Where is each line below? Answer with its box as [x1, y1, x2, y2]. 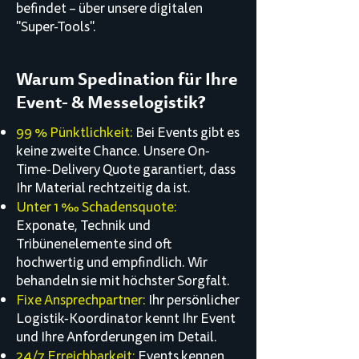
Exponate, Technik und [16, 216, 151, 236]
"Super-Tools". [16, 17, 96, 37]
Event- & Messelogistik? [16, 92, 205, 113]
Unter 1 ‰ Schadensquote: [16, 197, 177, 217]
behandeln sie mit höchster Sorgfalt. [16, 271, 230, 291]
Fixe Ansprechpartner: [16, 290, 146, 310]
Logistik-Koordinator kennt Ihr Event [16, 309, 236, 329]
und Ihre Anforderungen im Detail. [16, 327, 217, 347]
